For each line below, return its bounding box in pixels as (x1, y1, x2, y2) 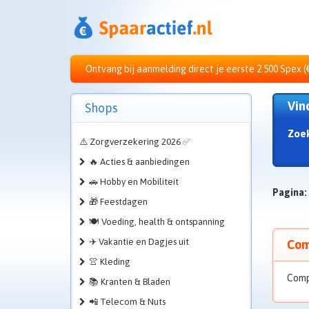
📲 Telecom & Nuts (89, 297, 166, 307)
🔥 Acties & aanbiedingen (89, 157, 190, 167)
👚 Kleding (89, 257, 130, 267)
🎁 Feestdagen (89, 197, 148, 207)
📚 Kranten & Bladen (89, 277, 170, 287)
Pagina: (272, 187, 307, 198)
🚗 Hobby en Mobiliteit (89, 177, 179, 187)
